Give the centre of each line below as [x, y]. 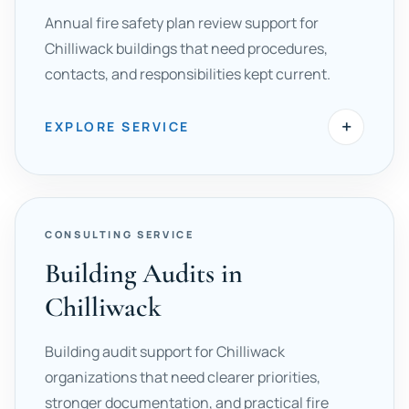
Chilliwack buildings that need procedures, [186, 48]
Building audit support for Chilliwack [165, 351]
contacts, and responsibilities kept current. [188, 74]
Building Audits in [144, 273]
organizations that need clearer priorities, [183, 377]
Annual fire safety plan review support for [182, 23]
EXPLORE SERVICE [117, 126]
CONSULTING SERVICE [120, 234]
